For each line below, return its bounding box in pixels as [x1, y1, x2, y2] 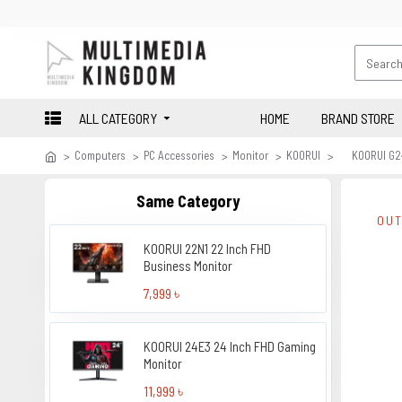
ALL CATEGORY [79, 109, 157, 127]
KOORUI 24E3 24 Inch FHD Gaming [144, 338, 317, 354]
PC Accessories [144, 148, 214, 162]
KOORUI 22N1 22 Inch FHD [144, 240, 272, 257]
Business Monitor [144, 258, 233, 274]
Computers [74, 148, 126, 162]
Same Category [136, 191, 240, 211]
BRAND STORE [321, 109, 395, 127]
